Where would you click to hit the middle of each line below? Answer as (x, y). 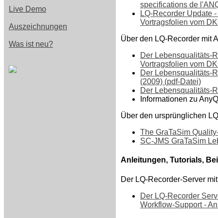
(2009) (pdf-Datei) (171, 81)
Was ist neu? (31, 44)
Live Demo (27, 9)
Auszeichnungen (38, 27)
